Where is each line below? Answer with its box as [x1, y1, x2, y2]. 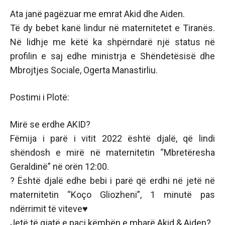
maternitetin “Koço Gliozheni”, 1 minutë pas [10, 189, 215, 200]
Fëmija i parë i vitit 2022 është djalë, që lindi [10, 133, 215, 144]
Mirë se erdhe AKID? [10, 119, 90, 130]
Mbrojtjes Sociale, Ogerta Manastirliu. [10, 65, 158, 75]
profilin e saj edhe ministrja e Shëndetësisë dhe [10, 51, 215, 61]
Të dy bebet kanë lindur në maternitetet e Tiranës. [10, 23, 215, 33]
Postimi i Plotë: [10, 92, 69, 102]
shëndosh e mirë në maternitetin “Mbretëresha [10, 147, 215, 158]
